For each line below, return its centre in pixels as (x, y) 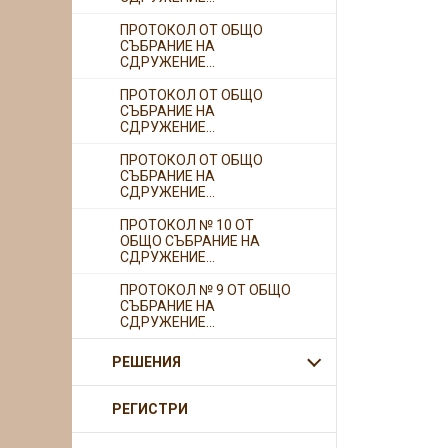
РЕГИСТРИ (150, 409)
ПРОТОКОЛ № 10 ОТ (187, 225)
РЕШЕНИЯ (146, 362)
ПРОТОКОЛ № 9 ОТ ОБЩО (205, 290)
